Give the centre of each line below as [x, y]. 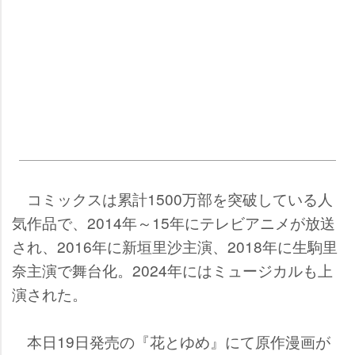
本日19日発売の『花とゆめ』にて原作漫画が [171, 341]
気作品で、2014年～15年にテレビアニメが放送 [174, 222]
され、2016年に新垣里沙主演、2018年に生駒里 [175, 246]
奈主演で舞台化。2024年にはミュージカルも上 [172, 269]
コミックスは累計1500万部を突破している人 [172, 198]
